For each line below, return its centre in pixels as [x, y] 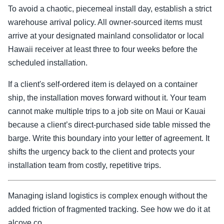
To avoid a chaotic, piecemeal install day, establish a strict [110, 8]
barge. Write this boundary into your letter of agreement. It [109, 138]
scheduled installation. [48, 62]
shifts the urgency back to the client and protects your [101, 151]
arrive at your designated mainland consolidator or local [106, 35]
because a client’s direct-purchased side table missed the [109, 124]
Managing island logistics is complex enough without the [108, 195]
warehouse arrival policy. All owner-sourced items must [105, 22]
